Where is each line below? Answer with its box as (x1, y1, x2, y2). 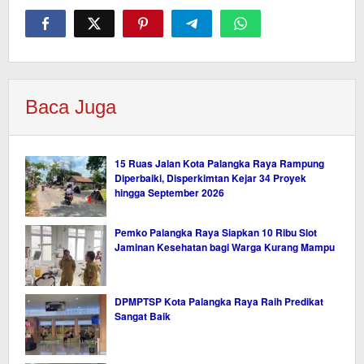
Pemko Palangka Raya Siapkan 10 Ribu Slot (115, 225, 317, 240)
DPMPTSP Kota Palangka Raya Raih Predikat (115, 294, 323, 309)
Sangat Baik (115, 309, 171, 323)
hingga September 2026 (115, 185, 224, 200)
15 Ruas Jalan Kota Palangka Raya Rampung (115, 156, 324, 171)
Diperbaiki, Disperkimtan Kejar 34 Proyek (115, 171, 306, 185)
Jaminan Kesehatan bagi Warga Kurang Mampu (115, 240, 335, 254)
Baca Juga (25, 96, 116, 118)
